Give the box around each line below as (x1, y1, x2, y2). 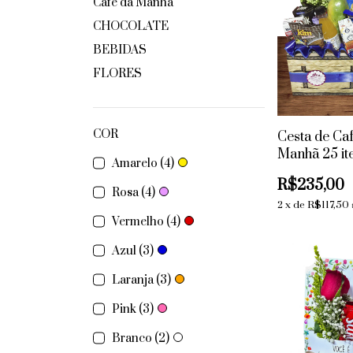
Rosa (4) (112, 185, 155, 200)
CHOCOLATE (93, 19, 169, 34)
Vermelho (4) (112, 214, 180, 229)
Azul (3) (112, 243, 154, 258)
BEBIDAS (93, 43, 147, 58)
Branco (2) (112, 331, 169, 346)
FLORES (93, 66, 142, 81)
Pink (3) (112, 302, 154, 317)
